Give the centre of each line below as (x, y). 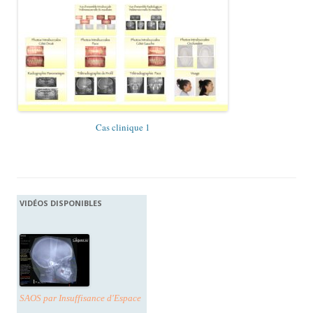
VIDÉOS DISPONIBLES (61, 203)
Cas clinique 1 (123, 128)
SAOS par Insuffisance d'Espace (80, 298)
